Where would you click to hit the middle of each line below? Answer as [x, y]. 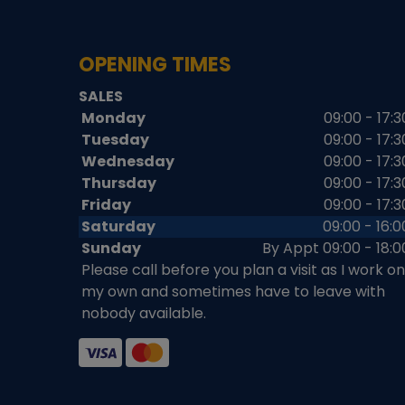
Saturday [118, 226]
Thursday [119, 183]
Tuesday [115, 139]
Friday [106, 204]
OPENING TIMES [155, 64]
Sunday [111, 248]
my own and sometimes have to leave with [233, 291]
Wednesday [128, 161]
